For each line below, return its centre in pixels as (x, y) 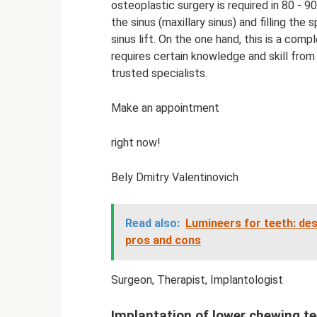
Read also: (152, 224)
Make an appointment (165, 108)
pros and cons (163, 241)
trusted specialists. (159, 74)
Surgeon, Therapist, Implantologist (197, 280)
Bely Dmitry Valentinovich (175, 178)
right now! (136, 143)
